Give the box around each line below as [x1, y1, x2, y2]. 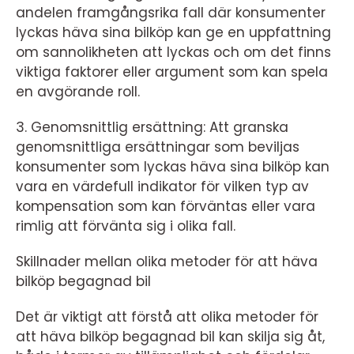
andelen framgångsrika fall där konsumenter [16, 3, 326, 23]
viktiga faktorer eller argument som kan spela [16, 62, 328, 82]
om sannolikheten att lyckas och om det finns [16, 43, 331, 62]
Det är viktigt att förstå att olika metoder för [16, 307, 318, 327]
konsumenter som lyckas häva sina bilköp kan [16, 157, 330, 177]
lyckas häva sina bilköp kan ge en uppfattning [16, 23, 331, 43]
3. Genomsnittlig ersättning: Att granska [16, 118, 288, 137]
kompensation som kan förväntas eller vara [16, 197, 315, 217]
